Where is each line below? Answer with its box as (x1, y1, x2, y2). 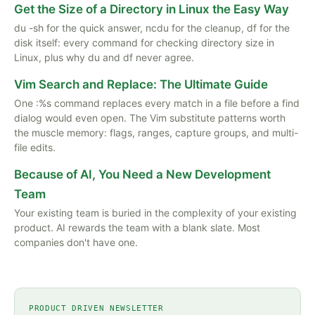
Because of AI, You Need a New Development (14, 167, 271, 181)
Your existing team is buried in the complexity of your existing (14, 207, 297, 219)
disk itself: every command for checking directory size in (14, 37, 274, 49)
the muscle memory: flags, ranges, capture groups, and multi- (14, 127, 298, 139)
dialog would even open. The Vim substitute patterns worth (14, 112, 285, 124)
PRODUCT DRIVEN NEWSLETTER (29, 304, 164, 313)
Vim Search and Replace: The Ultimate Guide (14, 77, 268, 91)
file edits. (14, 141, 56, 153)
